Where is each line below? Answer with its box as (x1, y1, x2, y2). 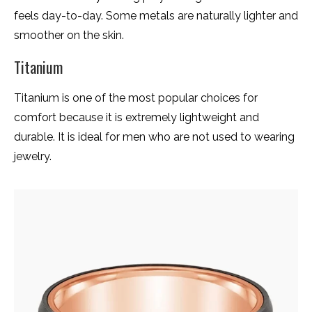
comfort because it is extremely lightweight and (14, 111, 259, 125)
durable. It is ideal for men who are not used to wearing (14, 130, 295, 144)
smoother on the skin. (14, 29, 124, 42)
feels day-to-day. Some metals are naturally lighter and (14, 9, 298, 23)
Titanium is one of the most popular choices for (14, 91, 258, 105)
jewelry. (14, 150, 52, 164)
